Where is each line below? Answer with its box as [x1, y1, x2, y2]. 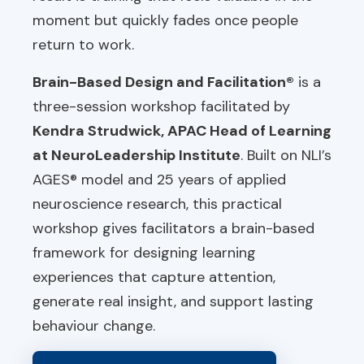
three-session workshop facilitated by [32, 97, 290, 116]
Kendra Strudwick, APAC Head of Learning [32, 121, 331, 141]
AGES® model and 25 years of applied [32, 170, 286, 189]
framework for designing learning [32, 243, 256, 262]
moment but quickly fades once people [32, 11, 298, 30]
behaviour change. [32, 316, 155, 336]
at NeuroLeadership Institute [32, 145, 240, 165]
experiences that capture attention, [32, 267, 275, 287]
